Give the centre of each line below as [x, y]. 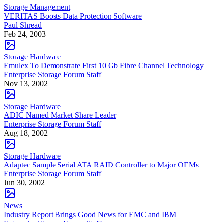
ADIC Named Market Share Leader [60, 115]
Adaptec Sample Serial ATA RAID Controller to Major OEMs [101, 165]
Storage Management [37, 7]
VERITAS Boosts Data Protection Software [73, 16]
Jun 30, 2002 [24, 182]
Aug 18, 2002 [26, 133]
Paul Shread [23, 25]
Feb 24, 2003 [25, 34]
